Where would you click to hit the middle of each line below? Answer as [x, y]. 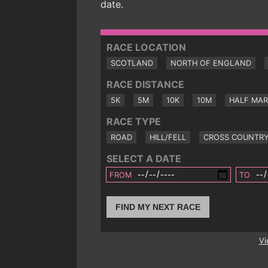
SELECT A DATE [144, 158]
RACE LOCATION [146, 47]
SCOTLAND [132, 63]
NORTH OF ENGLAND [211, 63]
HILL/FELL [168, 137]
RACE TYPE [134, 121]
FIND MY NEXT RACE [158, 207]
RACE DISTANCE [145, 84]
